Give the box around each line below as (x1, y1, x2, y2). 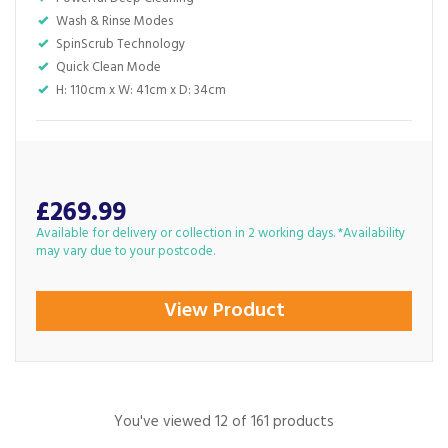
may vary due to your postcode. (36, 241, 215, 262)
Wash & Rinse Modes (56, 11, 173, 32)
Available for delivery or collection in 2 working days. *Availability (36, 223, 405, 244)
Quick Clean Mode (56, 57, 161, 78)
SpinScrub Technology (56, 34, 185, 55)
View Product (163, 295, 285, 327)
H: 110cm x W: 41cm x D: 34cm (56, 80, 226, 101)
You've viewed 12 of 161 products (114, 410, 334, 434)
